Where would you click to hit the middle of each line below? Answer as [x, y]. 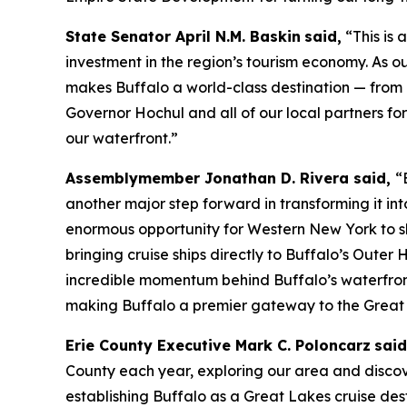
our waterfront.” [122, 138]
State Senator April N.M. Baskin [183, 36]
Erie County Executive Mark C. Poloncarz [218, 345]
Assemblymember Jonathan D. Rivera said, [230, 178]
